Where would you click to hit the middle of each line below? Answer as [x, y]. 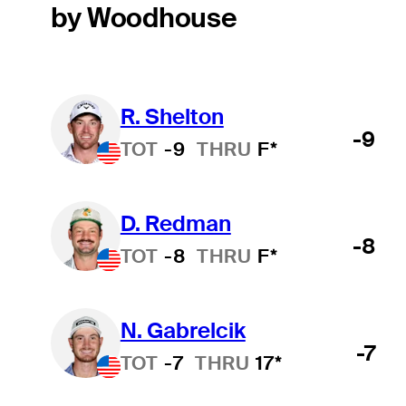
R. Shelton [172, 116]
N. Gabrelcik [183, 330]
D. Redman [175, 223]
